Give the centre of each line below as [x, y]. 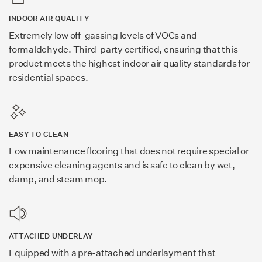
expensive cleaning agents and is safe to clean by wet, [122, 166]
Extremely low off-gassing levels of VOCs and [103, 36]
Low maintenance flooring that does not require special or [129, 151]
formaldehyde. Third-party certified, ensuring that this [123, 50]
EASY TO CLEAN [39, 135]
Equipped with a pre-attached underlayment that [112, 253]
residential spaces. [49, 78]
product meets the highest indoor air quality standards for [129, 64]
